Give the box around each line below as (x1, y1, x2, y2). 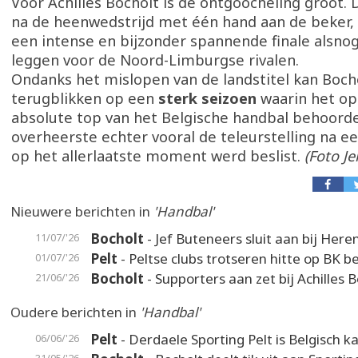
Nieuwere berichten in (10, 202, 153, 221)
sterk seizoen (158, 89, 257, 108)
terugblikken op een (11, 89, 158, 108)
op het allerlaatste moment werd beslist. (11, 146, 304, 165)
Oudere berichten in (10, 303, 140, 321)
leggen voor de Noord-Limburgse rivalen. (11, 50, 299, 70)
